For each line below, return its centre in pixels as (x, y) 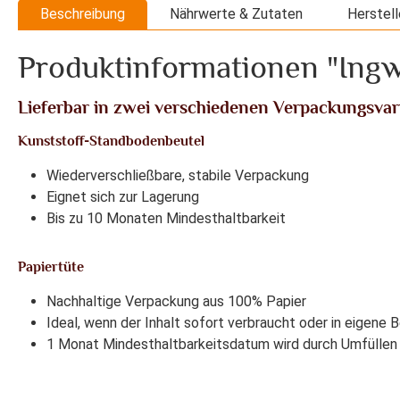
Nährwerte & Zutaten (236, 14)
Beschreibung (83, 14)
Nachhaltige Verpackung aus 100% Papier (176, 302)
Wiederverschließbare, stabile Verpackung (178, 176)
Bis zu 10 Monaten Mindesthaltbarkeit (166, 219)
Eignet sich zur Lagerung (123, 197)
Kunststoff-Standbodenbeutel (111, 142)
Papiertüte (51, 267)
